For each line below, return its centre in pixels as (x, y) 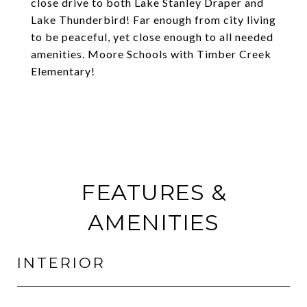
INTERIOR (61, 263)
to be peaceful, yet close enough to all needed (152, 37)
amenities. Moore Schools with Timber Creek (151, 54)
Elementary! (63, 71)
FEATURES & (153, 192)
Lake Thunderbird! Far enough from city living (153, 20)
